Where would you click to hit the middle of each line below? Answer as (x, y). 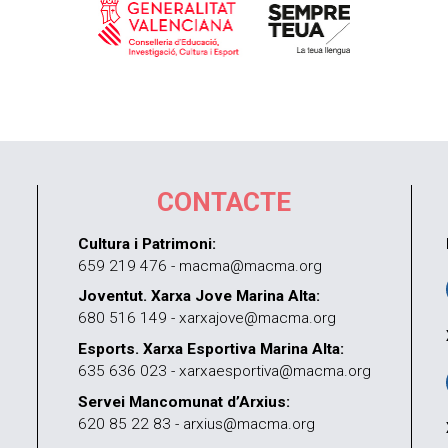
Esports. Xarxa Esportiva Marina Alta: (210, 349)
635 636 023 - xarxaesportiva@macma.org (224, 371)
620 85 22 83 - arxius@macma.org (196, 424)
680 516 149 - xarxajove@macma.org (206, 318)
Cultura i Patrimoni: (146, 243)
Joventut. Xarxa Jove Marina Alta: (198, 296)
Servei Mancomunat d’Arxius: (183, 402)
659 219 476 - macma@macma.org (199, 265)
